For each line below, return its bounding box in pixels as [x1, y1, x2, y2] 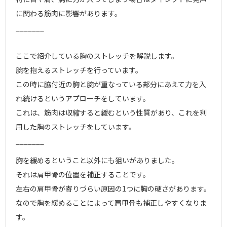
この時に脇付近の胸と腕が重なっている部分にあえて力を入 [16, 79, 206, 89]
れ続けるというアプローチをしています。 [16, 93, 150, 103]
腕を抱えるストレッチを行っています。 [16, 65, 142, 75]
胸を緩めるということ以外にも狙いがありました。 [16, 155, 179, 165]
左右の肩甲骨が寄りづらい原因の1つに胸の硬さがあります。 [16, 183, 211, 194]
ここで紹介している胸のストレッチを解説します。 [16, 51, 178, 61]
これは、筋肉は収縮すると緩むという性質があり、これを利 [16, 107, 207, 118]
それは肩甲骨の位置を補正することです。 [16, 169, 150, 179]
